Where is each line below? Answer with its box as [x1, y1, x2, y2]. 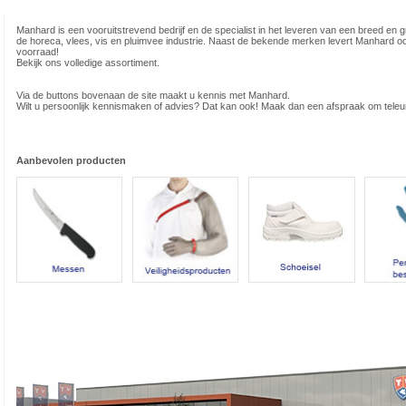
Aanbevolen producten [16, 155, 126, 166]
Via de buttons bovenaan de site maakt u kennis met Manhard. [16, 90, 290, 101]
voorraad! [16, 46, 59, 57]
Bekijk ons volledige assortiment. [16, 57, 159, 68]
